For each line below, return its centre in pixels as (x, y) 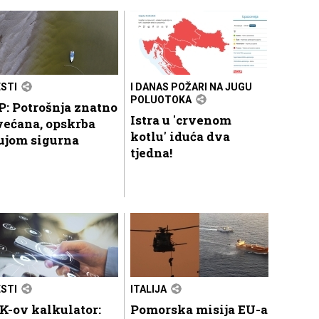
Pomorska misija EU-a (199, 309)
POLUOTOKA (161, 99)
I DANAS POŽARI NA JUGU (191, 87)
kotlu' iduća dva (180, 136)
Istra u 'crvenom (181, 120)
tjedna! (151, 152)
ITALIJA (148, 289)
